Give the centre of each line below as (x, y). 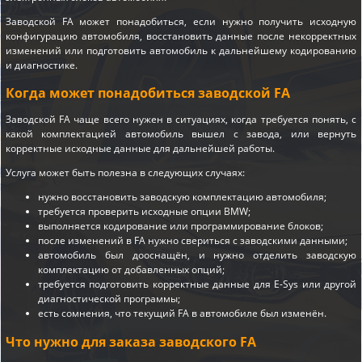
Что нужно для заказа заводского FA (131, 341)
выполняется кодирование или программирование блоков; (181, 226)
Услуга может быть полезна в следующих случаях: (125, 173)
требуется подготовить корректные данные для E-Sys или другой (197, 284)
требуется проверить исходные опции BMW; (144, 212)
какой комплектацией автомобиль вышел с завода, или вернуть (181, 134)
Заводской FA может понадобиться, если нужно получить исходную (181, 21)
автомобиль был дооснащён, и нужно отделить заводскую (197, 255)
